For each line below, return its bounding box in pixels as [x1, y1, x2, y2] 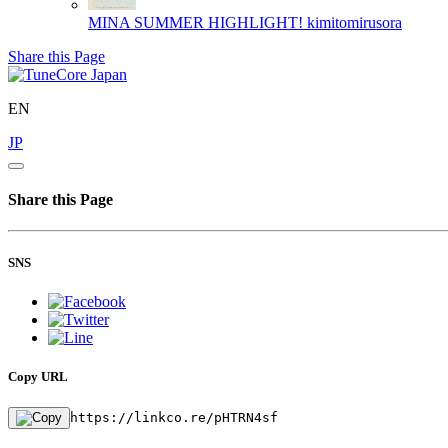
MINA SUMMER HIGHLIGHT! [88, 13, 303, 31]
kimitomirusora [307, 13, 402, 31]
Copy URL [8, 368, 68, 384]
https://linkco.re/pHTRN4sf [70, 410, 278, 426]
